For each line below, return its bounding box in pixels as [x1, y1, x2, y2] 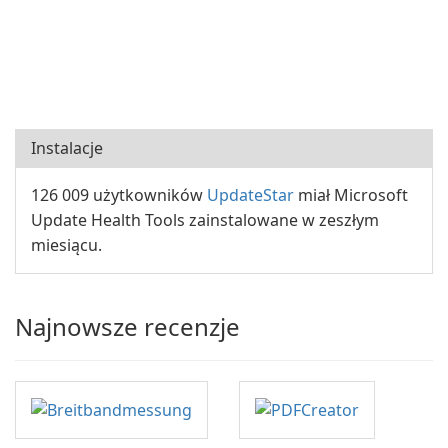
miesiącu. [31, 234, 102, 256]
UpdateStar [207, 184, 294, 206]
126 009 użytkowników [31, 184, 207, 206]
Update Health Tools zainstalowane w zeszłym [31, 209, 379, 231]
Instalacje [31, 137, 103, 159]
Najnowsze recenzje [15, 310, 240, 343]
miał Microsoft [294, 184, 408, 206]
